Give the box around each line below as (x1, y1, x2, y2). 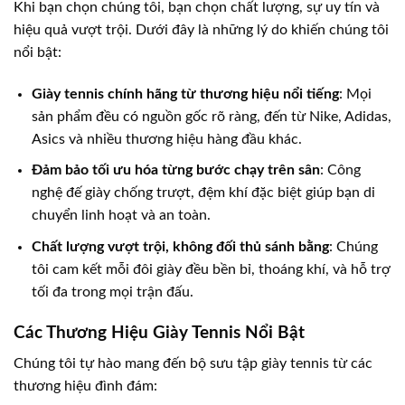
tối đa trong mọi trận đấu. (32, 285, 193, 300)
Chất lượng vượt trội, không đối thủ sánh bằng (32, 240, 329, 255)
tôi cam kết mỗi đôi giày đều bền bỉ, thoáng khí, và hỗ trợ (32, 262, 391, 278)
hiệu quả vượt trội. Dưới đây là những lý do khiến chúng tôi (14, 23, 389, 38)
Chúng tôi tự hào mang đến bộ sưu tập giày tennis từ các (14, 356, 372, 372)
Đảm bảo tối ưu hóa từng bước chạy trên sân (32, 163, 320, 178)
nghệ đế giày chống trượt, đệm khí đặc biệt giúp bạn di (32, 185, 375, 201)
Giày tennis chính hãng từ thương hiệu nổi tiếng (32, 86, 339, 101)
